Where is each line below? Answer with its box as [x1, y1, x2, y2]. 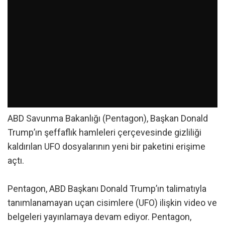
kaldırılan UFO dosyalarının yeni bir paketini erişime [8, 141, 205, 152]
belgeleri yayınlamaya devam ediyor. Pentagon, [8, 211, 191, 222]
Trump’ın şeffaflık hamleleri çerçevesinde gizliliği [8, 127, 201, 138]
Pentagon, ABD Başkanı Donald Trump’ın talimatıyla [8, 183, 206, 194]
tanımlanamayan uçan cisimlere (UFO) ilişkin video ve [8, 197, 217, 208]
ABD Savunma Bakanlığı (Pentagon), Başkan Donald [8, 113, 208, 124]
